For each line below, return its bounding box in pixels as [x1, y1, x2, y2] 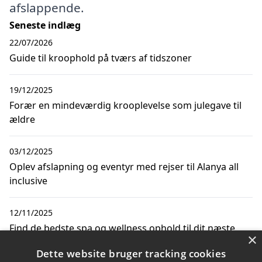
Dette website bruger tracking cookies [36, 247, 226, 260]
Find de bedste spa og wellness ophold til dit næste [9, 221, 235, 235]
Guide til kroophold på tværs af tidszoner [9, 51, 192, 64]
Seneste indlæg [9, 18, 81, 32]
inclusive [9, 174, 47, 187]
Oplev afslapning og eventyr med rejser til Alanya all [9, 160, 239, 173]
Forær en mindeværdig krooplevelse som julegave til [9, 98, 242, 112]
